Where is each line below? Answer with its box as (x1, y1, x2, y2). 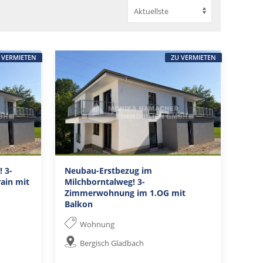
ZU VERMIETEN (171, 53, 217, 62)
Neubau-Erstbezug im (65, 164, 152, 176)
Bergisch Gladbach (80, 238, 144, 249)
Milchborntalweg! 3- (65, 176, 145, 187)
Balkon (65, 198, 93, 210)
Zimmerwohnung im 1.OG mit (65, 187, 186, 198)
